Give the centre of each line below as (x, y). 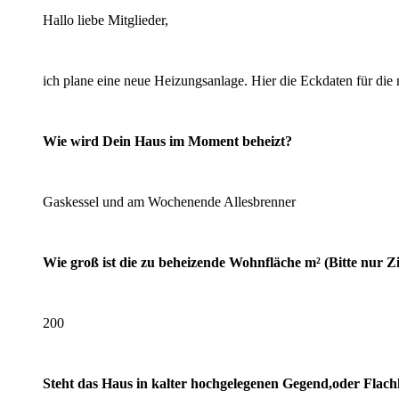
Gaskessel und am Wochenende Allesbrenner (169, 201)
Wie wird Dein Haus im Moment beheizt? (167, 141)
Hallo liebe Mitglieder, (106, 20)
